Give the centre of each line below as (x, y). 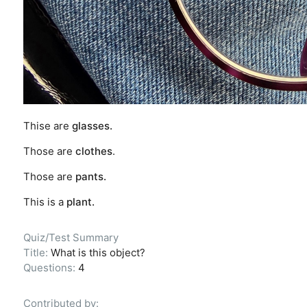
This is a (45, 201)
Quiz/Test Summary (71, 237)
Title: (37, 252)
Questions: (50, 267)
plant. (80, 201)
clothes (94, 151)
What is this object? (98, 252)
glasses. (92, 125)
